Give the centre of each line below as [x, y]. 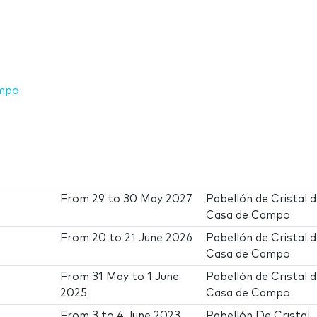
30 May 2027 [158, 199]
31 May [111, 277]
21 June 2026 [159, 238]
